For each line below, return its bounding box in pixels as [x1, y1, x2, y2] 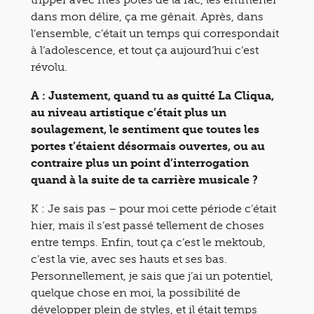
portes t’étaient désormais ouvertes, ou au [31, 139, 265, 153]
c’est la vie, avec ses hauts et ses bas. [31, 252, 227, 266]
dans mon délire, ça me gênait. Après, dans [31, 9, 264, 23]
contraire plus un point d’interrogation [31, 156, 249, 170]
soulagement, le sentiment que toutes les [31, 122, 259, 136]
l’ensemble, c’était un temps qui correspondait [31, 26, 279, 40]
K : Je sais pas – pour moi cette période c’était [31, 201, 276, 215]
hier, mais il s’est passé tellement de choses [31, 218, 264, 232]
